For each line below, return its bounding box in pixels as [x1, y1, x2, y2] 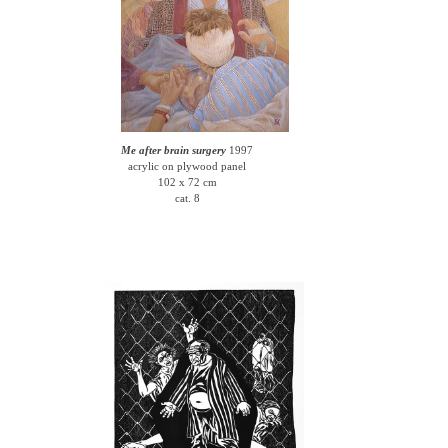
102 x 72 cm [157, 176, 217, 188]
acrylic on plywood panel [128, 160, 247, 172]
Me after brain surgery [121, 144, 227, 156]
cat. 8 [174, 192, 200, 204]
